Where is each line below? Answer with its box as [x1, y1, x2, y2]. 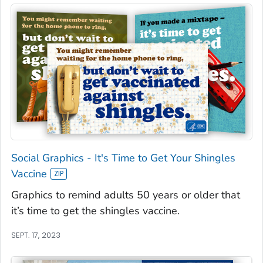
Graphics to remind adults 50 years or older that [11, 187, 240, 202]
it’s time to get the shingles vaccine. [11, 203, 180, 218]
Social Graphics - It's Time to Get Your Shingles [11, 150, 235, 165]
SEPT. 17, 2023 [11, 229, 60, 241]
